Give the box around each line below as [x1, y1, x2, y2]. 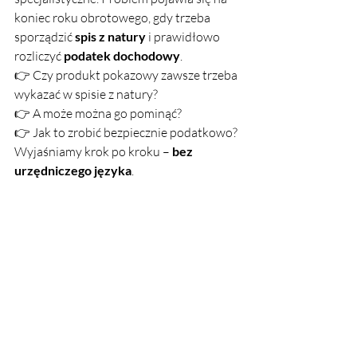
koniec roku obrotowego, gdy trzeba [14, 10, 213, 25]
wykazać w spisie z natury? [14, 86, 158, 102]
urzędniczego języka [14, 163, 131, 178]
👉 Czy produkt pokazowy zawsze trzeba [14, 67, 240, 83]
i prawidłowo [146, 29, 222, 45]
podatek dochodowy [64, 48, 180, 63]
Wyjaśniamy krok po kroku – [14, 143, 172, 159]
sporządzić [14, 29, 75, 45]
